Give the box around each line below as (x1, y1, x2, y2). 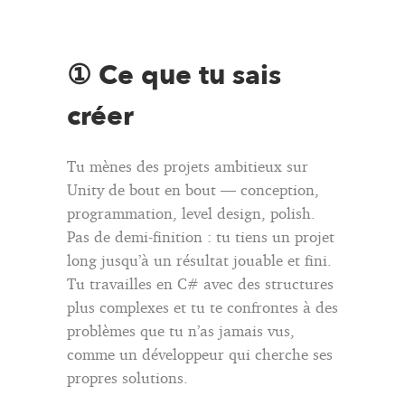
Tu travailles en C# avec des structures (67, 273, 334, 293)
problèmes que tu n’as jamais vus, (67, 320, 295, 340)
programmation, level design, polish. (67, 202, 316, 222)
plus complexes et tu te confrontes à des (67, 297, 338, 316)
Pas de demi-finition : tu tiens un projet (67, 226, 334, 246)
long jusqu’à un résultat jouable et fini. (67, 250, 332, 269)
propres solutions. (67, 367, 188, 387)
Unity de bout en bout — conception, (67, 179, 319, 199)
